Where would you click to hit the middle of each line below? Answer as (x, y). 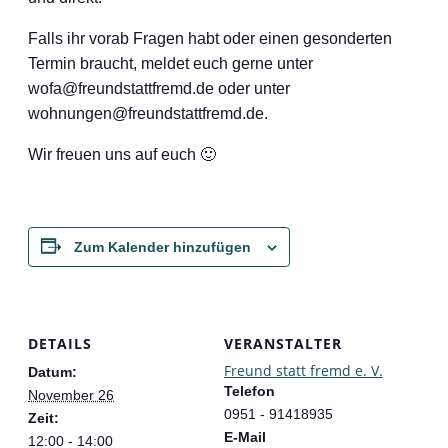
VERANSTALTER (283, 344)
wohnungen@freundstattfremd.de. (148, 113)
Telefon (249, 391)
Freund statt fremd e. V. (303, 371)
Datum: (52, 372)
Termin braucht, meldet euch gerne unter (170, 63)
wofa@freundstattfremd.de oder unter (159, 88)
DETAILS (60, 344)
